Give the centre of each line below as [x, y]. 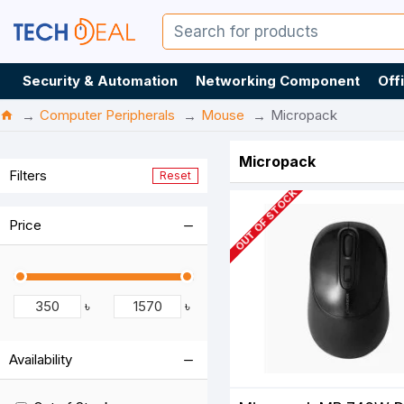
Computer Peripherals [107, 115]
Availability [41, 359]
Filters [28, 175]
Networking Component [278, 81]
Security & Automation [100, 81]
